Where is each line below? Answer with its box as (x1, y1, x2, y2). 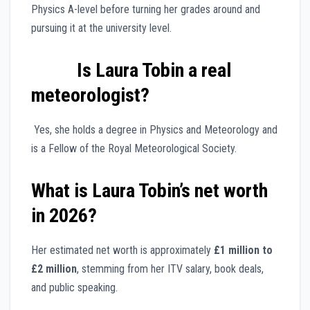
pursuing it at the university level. (31, 21, 172, 35)
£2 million (31, 262, 77, 276)
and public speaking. (31, 281, 118, 295)
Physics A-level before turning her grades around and (31, 3, 260, 17)
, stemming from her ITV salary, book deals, (77, 262, 264, 276)
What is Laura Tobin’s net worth (31, 179, 268, 203)
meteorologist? (31, 84, 149, 107)
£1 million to (214, 244, 273, 257)
